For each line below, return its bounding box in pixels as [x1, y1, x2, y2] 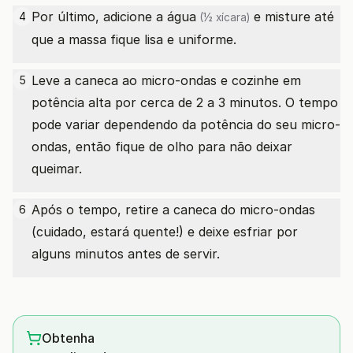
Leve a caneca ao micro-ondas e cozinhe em [32, 72, 301, 88]
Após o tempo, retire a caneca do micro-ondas [32, 202, 315, 217]
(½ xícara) [196, 11, 250, 24]
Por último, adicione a [32, 9, 167, 24]
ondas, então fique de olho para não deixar [32, 139, 292, 154]
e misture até [250, 9, 334, 24]
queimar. [32, 161, 82, 176]
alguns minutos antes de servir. [32, 246, 220, 262]
